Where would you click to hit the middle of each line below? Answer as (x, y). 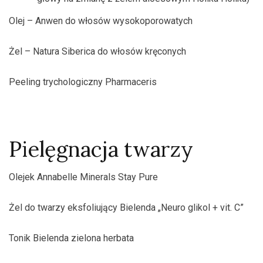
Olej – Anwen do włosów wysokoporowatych (101, 21)
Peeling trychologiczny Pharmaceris (83, 82)
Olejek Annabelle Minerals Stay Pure (83, 177)
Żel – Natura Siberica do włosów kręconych (97, 51)
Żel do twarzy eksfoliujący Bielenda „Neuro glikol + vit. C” (126, 208)
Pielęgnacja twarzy (101, 149)
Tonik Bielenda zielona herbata (71, 238)
